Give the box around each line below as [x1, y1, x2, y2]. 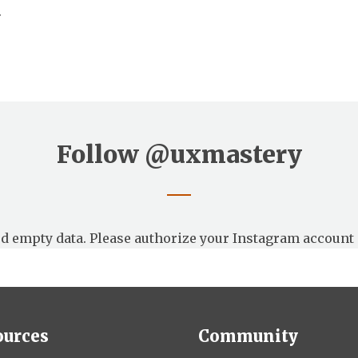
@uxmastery [144, 138, 302, 169]
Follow [56, 138, 145, 169]
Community [198, 325, 298, 346]
